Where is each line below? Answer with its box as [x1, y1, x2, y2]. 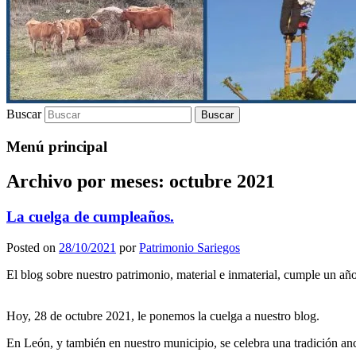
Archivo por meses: [6, 171, 169, 192]
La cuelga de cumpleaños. [6, 208, 174, 226]
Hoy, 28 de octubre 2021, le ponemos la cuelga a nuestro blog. [6, 309, 319, 323]
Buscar [6, 106, 41, 121]
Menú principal [6, 137, 107, 155]
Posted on [6, 241, 59, 255]
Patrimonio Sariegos [139, 241, 240, 255]
